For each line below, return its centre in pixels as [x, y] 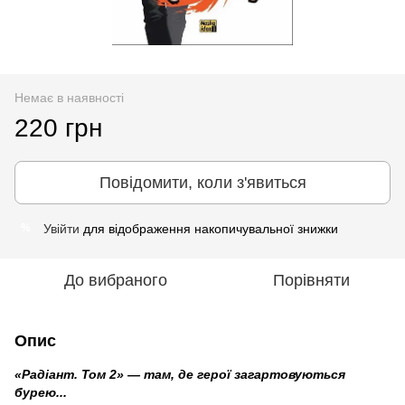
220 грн [58, 127]
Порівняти [311, 280]
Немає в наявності [69, 97]
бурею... [41, 392]
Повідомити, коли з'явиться [202, 182]
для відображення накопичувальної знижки [209, 228]
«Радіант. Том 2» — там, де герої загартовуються [180, 374]
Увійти [61, 228]
